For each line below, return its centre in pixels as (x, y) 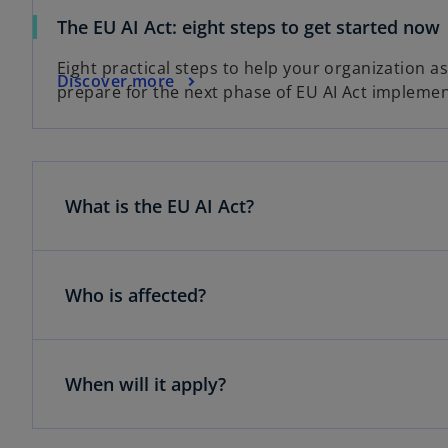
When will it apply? (145, 384)
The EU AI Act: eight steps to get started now (248, 27)
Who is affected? (135, 295)
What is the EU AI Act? (159, 206)
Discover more (116, 80)
